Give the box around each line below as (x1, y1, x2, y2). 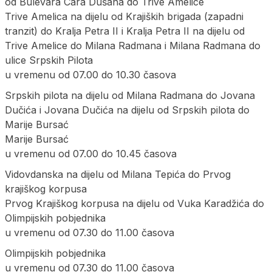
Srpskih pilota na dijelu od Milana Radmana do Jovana (5, 89, 255, 101)
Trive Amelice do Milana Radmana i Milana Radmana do (5, 39, 260, 52)
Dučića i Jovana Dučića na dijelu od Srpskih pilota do (5, 103, 250, 116)
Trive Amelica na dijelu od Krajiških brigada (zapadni (5, 10, 243, 22)
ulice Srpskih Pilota (5, 53, 93, 66)
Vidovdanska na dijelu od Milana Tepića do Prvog (5, 168, 231, 180)
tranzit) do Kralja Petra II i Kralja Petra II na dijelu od (5, 24, 245, 37)
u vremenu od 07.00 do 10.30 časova (5, 68, 176, 81)
